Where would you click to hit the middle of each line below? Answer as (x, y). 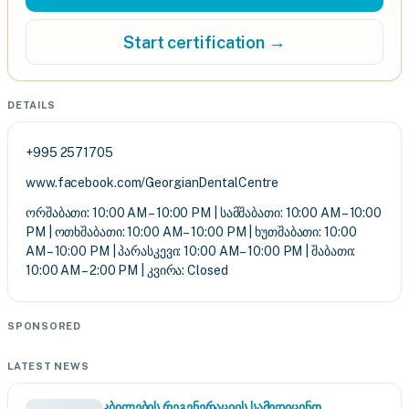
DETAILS (31, 105)
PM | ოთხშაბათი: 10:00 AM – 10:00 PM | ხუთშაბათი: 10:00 (191, 232)
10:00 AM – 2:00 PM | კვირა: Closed (127, 270)
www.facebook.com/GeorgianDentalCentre (152, 183)
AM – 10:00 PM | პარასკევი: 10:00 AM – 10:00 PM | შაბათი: (191, 251)
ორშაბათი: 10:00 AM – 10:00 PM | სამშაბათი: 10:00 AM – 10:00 (204, 213)
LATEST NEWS (48, 366)
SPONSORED (44, 326)
